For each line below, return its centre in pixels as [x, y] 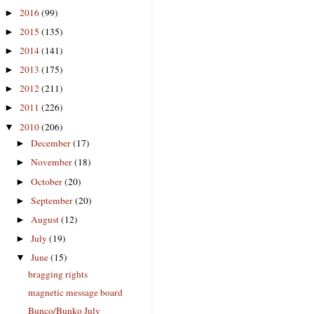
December [52, 143]
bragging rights [57, 274]
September [53, 200]
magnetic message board [75, 292]
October [48, 181]
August [46, 219]
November [53, 162]
